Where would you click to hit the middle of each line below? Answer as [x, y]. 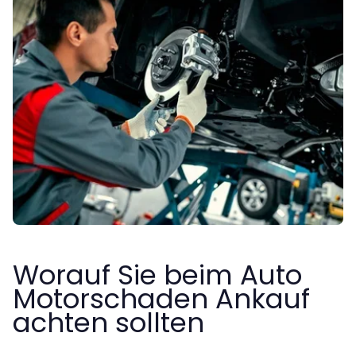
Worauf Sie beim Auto [157, 275]
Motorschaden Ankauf [161, 298]
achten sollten [108, 322]
